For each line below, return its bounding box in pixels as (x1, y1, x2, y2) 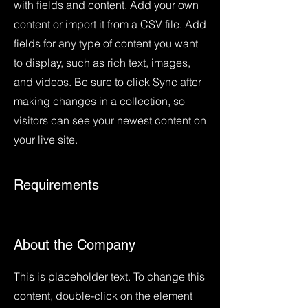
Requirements (14, 177, 99, 193)
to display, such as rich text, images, (14, 56, 190, 69)
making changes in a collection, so (14, 94, 185, 108)
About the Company (14, 236, 135, 253)
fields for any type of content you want (14, 36, 198, 50)
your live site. (14, 133, 78, 146)
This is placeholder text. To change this (14, 269, 205, 283)
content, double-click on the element (14, 289, 192, 302)
